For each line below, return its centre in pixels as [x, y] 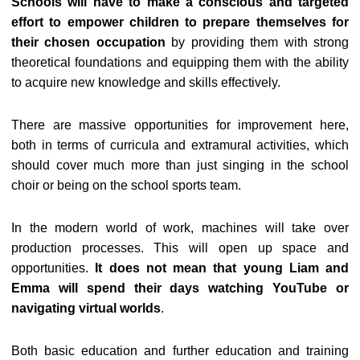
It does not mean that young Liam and [222, 268]
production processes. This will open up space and [180, 247]
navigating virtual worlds [86, 308]
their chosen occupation [88, 42]
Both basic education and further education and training [180, 350]
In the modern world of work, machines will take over [180, 227]
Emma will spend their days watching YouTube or [180, 288]
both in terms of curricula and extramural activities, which [180, 145]
